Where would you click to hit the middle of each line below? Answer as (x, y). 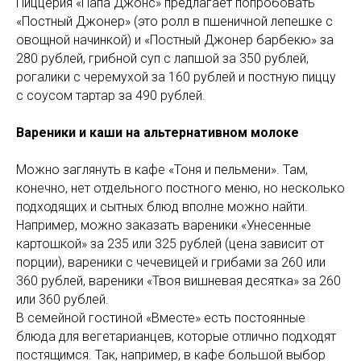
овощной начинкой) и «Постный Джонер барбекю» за (175, 39)
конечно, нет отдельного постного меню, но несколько (180, 188)
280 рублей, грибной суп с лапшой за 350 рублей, (162, 58)
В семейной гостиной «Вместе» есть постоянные (161, 317)
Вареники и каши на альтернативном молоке (158, 132)
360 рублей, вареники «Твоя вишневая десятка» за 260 (178, 280)
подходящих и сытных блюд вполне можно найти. (162, 206)
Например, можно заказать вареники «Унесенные (164, 225)
